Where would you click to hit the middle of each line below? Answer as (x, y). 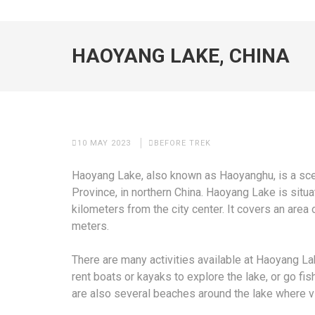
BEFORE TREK (182, 143)
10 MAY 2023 (104, 143)
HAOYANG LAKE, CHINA (181, 56)
